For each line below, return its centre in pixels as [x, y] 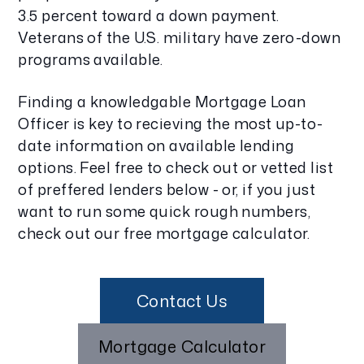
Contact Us [182, 301]
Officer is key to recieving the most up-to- [171, 124]
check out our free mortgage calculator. [164, 234]
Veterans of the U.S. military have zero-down [180, 38]
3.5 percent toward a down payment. [149, 16]
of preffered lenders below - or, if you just [167, 190]
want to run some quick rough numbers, [165, 212]
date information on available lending [156, 146]
